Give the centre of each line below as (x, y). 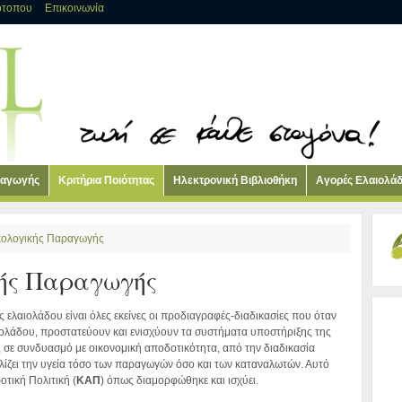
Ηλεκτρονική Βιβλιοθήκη (235, 180)
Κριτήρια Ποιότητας (106, 180)
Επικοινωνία (74, 8)
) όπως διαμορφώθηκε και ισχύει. (179, 380)
